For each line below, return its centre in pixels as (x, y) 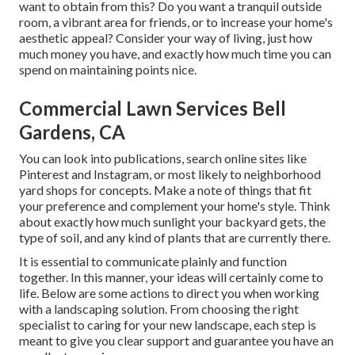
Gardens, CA (72, 132)
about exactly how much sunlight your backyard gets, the (172, 222)
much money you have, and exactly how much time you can (175, 54)
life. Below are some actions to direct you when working (169, 293)
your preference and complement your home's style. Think (175, 206)
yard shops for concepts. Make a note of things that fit (165, 190)
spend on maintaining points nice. (108, 70)
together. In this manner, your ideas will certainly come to (171, 277)
